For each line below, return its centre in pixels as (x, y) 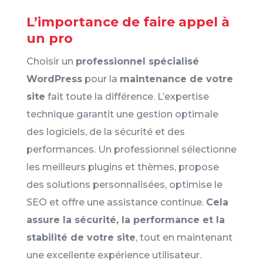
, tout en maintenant (184, 237)
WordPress (54, 79)
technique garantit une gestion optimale (122, 114)
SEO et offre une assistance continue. (116, 202)
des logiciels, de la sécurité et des (105, 131)
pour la (101, 79)
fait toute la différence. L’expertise (127, 96)
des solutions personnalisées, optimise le (124, 184)
